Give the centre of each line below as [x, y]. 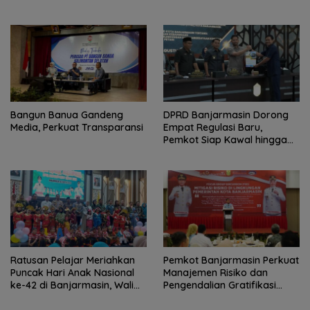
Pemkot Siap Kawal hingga [225, 140]
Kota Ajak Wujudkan [58, 297]
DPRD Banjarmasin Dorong [226, 115]
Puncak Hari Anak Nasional [72, 272]
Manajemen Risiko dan [216, 272]
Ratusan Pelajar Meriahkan [73, 260]
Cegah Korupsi [197, 297]
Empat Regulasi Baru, [213, 128]
